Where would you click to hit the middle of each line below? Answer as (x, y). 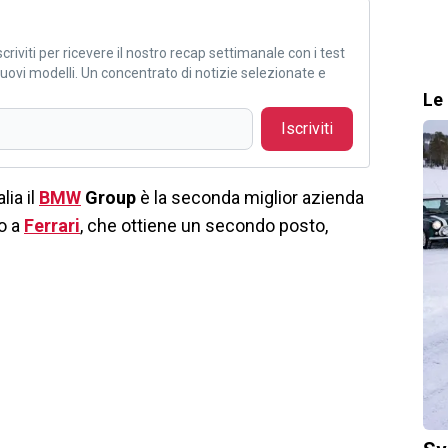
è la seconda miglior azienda (250, 198)
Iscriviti (307, 129)
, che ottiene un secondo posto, (204, 226)
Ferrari (52, 226)
